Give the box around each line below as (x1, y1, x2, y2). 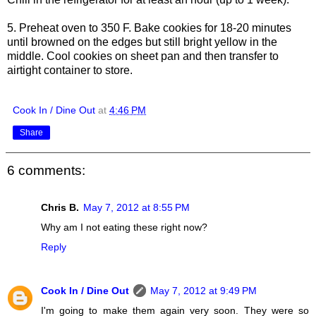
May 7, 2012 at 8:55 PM (83, 201, 190, 213)
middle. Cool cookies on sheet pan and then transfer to (7, 50, 279, 63)
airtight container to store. (7, 64, 133, 77)
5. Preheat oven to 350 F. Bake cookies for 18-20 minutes (7, 22, 291, 35)
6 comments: (7, 163, 85, 178)
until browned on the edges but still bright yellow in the (7, 36, 277, 49)
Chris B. (41, 201, 79, 213)
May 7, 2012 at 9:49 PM (150, 284, 257, 296)
